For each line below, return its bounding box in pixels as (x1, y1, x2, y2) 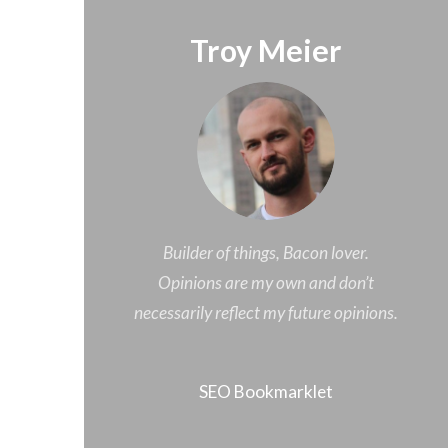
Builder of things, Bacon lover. (163, 241, 369, 263)
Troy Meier (190, 31, 342, 68)
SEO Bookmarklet (199, 381, 333, 403)
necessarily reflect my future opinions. (134, 301, 398, 323)
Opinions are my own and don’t (158, 271, 374, 293)
